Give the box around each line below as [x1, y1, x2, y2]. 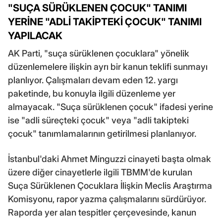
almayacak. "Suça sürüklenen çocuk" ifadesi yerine [8, 101, 213, 112]
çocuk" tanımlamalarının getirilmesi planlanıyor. [8, 128, 196, 139]
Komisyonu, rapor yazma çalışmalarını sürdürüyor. [8, 193, 206, 204]
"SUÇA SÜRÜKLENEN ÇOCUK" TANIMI [8, 1, 187, 14]
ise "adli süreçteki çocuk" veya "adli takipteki [8, 114, 189, 125]
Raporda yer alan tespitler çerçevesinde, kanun [8, 207, 196, 218]
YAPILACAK [8, 29, 62, 42]
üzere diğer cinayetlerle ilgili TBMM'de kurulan [8, 166, 192, 177]
